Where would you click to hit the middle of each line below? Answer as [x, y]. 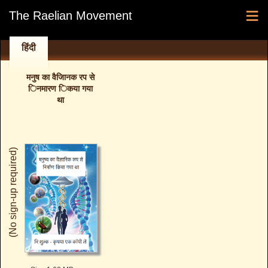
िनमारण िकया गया [60, 89]
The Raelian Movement [71, 16]
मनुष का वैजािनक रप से [60, 77]
